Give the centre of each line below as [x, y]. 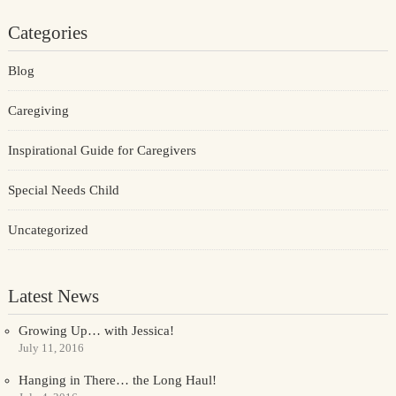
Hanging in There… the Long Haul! [117, 380]
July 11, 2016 [51, 348]
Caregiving [38, 110]
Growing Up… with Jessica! [96, 331]
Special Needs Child [63, 190]
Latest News [53, 296]
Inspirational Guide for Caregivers [102, 150]
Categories [47, 33]
